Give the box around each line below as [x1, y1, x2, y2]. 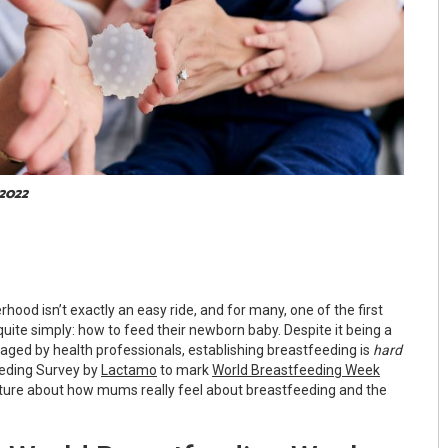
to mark [157, 362, 212, 379]
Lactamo [101, 362, 157, 379]
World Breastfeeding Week [212, 362, 380, 379]
